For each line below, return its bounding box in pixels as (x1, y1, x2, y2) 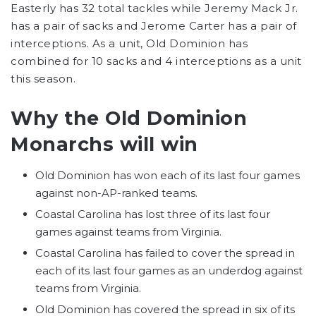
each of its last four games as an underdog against (35, 264, 303, 278)
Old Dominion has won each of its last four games (35, 169, 300, 183)
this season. (11, 71, 75, 85)
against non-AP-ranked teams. (35, 186, 197, 200)
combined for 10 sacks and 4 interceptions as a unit (11, 54, 302, 68)
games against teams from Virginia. (35, 225, 221, 239)
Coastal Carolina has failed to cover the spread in (35, 246, 295, 260)
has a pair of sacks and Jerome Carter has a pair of (11, 18, 297, 32)
